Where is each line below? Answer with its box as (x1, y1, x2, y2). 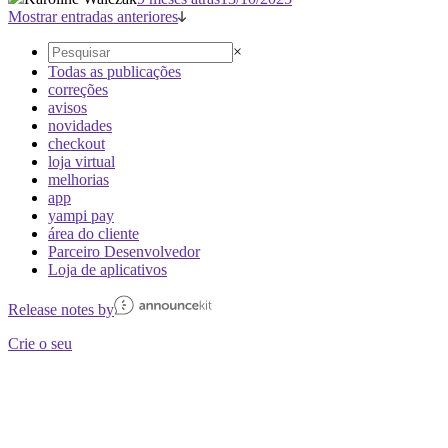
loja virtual (48, 152, 115, 170)
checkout (48, 134, 105, 152)
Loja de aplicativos (48, 260, 167, 278)
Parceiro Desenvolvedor (48, 242, 200, 260)
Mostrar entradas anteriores (8, 7, 178, 25)
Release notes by (8, 300, 114, 318)
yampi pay (48, 206, 114, 224)
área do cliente (48, 224, 139, 242)
